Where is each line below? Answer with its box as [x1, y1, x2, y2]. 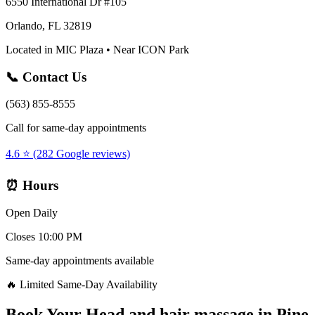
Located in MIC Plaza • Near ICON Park [6, 43, 189, 56]
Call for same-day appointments [6, 122, 146, 134]
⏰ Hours [6, 177, 58, 193]
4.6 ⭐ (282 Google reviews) [6, 148, 130, 160]
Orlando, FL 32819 [6, 19, 91, 32]
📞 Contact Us [6, 69, 86, 84]
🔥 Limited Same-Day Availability [6, 278, 157, 290]
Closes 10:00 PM [6, 230, 82, 243]
